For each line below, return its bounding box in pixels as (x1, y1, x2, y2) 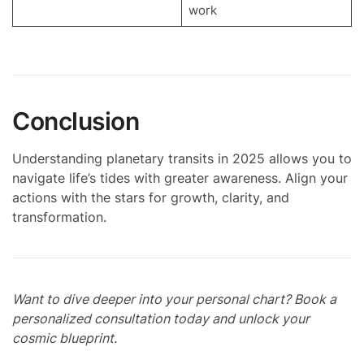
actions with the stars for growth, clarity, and (12, 189, 289, 206)
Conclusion (12, 106, 139, 136)
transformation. (12, 209, 106, 226)
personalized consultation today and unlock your (12, 310, 310, 327)
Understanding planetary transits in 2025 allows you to (12, 150, 352, 167)
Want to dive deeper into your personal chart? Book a (12, 291, 336, 308)
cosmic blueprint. (12, 330, 117, 347)
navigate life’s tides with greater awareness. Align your (12, 170, 348, 187)
